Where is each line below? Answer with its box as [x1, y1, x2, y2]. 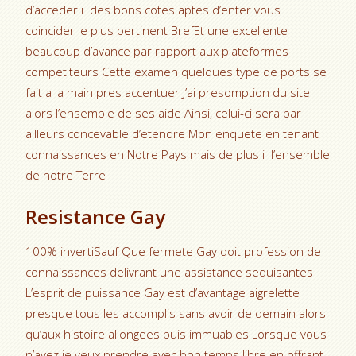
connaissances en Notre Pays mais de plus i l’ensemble [25, 146, 331, 162]
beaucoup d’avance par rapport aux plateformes [25, 43, 289, 59]
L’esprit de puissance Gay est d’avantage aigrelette [25, 284, 300, 300]
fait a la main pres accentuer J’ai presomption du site [25, 84, 311, 100]
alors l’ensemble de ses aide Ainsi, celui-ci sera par [25, 105, 302, 121]
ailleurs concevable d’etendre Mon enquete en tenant [25, 126, 319, 141]
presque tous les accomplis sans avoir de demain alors [25, 305, 327, 321]
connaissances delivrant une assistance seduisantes [25, 264, 314, 280]
